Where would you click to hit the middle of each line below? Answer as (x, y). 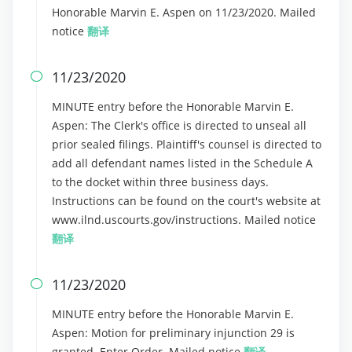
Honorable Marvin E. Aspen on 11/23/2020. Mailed (184, 12)
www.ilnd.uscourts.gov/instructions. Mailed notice (184, 220)
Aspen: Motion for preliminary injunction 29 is (173, 333)
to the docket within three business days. (160, 182)
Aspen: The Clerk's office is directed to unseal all (179, 125)
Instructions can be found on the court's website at (186, 201)
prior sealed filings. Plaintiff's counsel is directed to (187, 144)
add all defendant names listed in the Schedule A (182, 163)
